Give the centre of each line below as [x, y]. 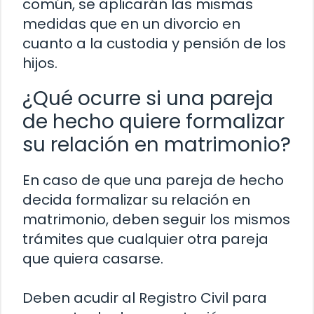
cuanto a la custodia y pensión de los [154, 43]
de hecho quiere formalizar [153, 121]
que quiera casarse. [93, 258]
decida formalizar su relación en [136, 199]
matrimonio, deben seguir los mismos [156, 219]
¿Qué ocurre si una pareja [148, 98]
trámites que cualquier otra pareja [145, 239]
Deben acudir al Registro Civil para [145, 298]
